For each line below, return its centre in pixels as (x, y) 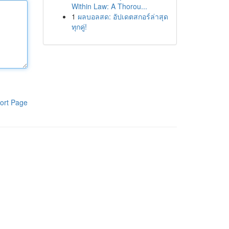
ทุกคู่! (79, 27)
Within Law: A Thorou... (109, 6)
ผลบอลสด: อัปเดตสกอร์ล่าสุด (123, 16)
